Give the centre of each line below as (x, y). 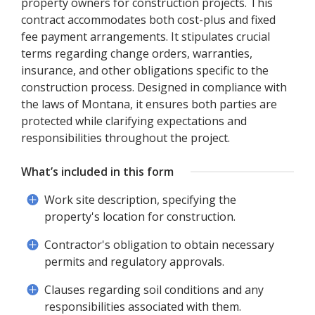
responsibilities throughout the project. (126, 138)
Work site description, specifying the (140, 200)
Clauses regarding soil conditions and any (154, 290)
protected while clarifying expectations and (134, 121)
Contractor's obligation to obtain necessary (159, 245)
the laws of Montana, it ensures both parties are (149, 104)
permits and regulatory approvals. (134, 262)
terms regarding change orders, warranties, (137, 53)
